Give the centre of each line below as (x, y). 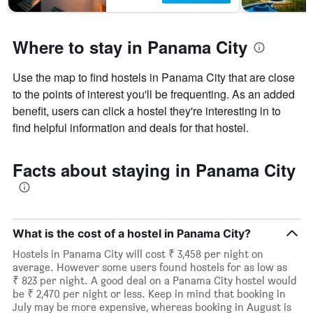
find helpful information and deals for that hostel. (131, 128)
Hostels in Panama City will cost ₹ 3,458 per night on (138, 254)
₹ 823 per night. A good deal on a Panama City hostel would (155, 281)
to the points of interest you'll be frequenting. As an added (154, 94)
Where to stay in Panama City (130, 47)
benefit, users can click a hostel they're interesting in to (147, 111)
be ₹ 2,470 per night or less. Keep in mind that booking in (149, 294)
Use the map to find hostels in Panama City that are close (154, 78)
